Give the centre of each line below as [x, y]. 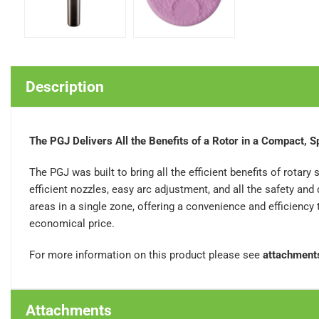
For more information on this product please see [146, 255]
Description [65, 87]
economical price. [72, 224]
